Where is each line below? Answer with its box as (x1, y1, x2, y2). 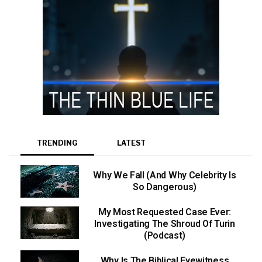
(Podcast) (143, 230, 186, 242)
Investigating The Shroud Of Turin (94, 218, 235, 230)
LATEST (116, 138, 146, 147)
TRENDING (37, 138, 78, 147)
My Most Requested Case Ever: (98, 206, 232, 218)
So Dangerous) (133, 181, 196, 192)
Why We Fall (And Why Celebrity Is (93, 169, 236, 181)
